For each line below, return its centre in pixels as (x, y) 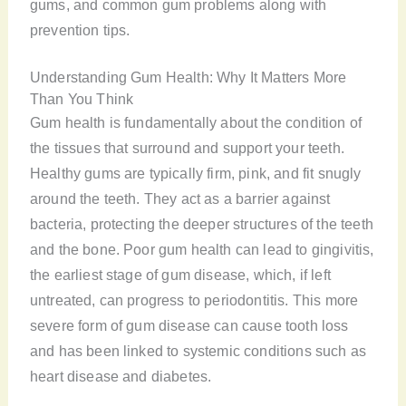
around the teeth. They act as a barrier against (180, 199)
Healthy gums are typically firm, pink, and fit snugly (195, 174)
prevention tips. (80, 30)
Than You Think (82, 99)
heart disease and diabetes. (121, 377)
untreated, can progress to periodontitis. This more (194, 300)
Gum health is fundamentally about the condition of (196, 123)
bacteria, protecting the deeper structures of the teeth (201, 224)
